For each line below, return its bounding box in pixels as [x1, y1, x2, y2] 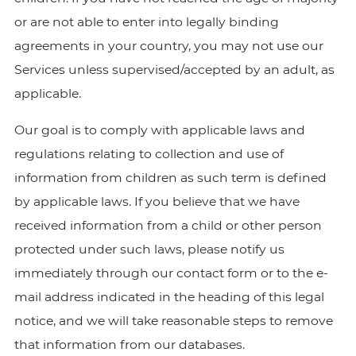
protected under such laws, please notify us [14, 242, 284, 257]
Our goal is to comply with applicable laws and [14, 122, 305, 137]
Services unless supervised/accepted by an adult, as [14, 62, 335, 77]
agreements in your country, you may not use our [14, 38, 323, 53]
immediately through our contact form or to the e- [14, 265, 328, 281]
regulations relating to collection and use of [14, 146, 284, 161]
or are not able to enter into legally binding [14, 14, 279, 29]
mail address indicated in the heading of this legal [14, 289, 324, 304]
